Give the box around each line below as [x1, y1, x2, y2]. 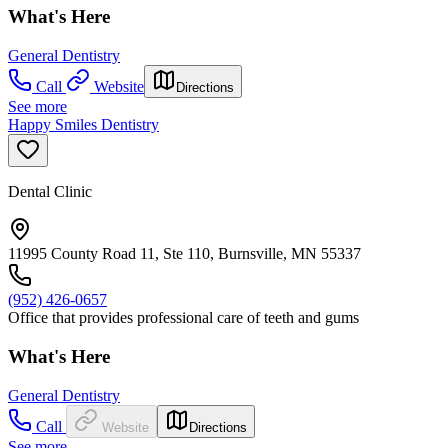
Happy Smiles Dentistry [8, 116, 159, 134]
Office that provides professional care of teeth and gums [8, 309, 359, 327]
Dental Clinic [8, 183, 92, 201]
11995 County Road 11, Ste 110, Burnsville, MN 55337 [8, 245, 361, 263]
